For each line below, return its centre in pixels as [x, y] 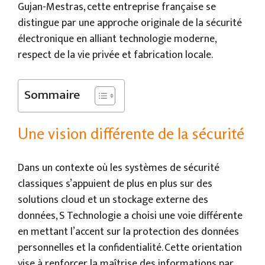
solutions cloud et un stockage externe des [113, 200]
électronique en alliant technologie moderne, [117, 39]
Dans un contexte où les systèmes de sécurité [119, 168]
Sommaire [52, 95]
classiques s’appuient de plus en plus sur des [115, 184]
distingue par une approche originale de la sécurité [130, 23]
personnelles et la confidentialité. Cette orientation [130, 248]
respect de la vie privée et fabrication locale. [115, 55]
